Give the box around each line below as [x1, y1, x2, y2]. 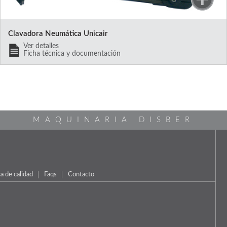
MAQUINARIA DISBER [32, 116, 195, 124]
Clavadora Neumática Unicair [8, 29, 108, 37]
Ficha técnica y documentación [23, 50, 121, 57]
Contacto [68, 171, 94, 177]
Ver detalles [23, 42, 59, 50]
